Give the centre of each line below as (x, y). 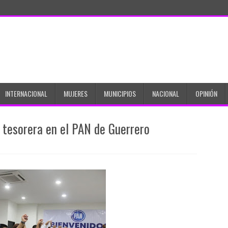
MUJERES (76, 93)
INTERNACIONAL (26, 93)
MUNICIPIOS (120, 93)
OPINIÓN (206, 93)
